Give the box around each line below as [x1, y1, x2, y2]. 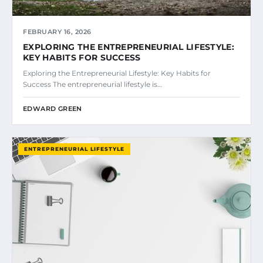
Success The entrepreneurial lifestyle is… [23, 80, 162, 89]
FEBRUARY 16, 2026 [23, 28, 92, 36]
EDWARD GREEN [23, 104, 82, 113]
